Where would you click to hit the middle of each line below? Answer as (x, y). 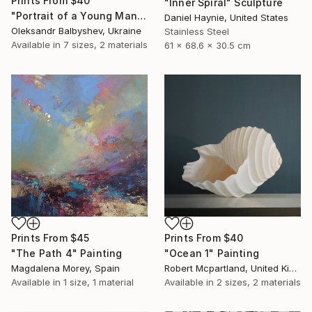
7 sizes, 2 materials (106, 45)
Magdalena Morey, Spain (65, 268)
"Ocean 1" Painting (212, 253)
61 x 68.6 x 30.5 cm (208, 45)
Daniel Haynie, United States (226, 17)
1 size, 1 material (99, 282)
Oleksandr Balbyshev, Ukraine (76, 31)
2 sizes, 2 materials (259, 282)
